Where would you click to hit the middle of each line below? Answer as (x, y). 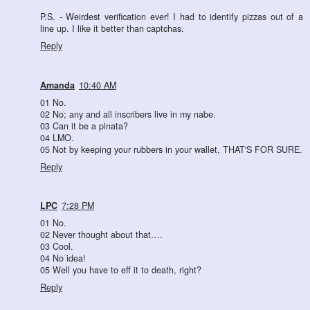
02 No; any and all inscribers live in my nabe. (128, 114)
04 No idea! (63, 258)
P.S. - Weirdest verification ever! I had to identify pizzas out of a (172, 16)
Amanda (57, 85)
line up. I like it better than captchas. (112, 28)
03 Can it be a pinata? (84, 126)
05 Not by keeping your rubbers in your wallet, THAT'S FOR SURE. (171, 149)
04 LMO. (57, 137)
